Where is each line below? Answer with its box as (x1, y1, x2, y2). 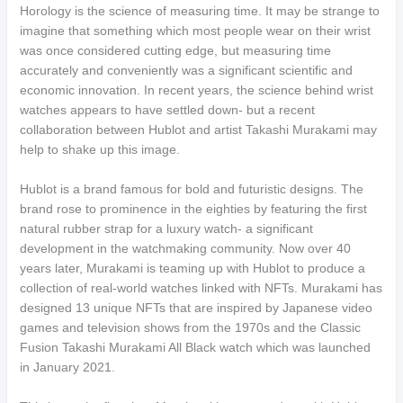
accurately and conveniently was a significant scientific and (20, 63, 354, 77)
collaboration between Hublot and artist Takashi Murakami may (20, 122, 378, 137)
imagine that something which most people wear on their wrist (20, 23, 372, 38)
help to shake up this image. (20, 142, 181, 157)
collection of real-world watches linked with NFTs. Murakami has (20, 281, 383, 295)
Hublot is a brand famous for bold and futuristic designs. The (20, 182, 364, 196)
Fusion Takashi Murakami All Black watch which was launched (20, 340, 372, 354)
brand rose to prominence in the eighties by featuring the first (20, 201, 368, 216)
